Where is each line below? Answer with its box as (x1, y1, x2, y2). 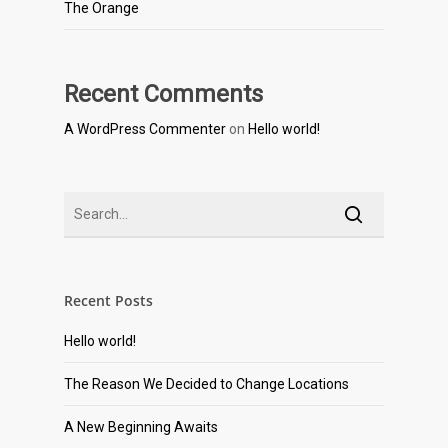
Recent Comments (64, 80, 263, 109)
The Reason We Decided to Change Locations (64, 376, 349, 393)
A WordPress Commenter (64, 121, 226, 138)
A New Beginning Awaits (64, 419, 218, 436)
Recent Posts (64, 291, 153, 311)
